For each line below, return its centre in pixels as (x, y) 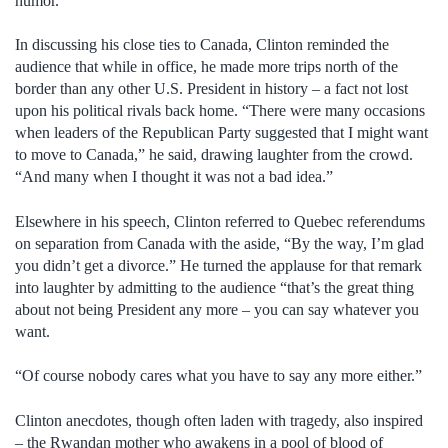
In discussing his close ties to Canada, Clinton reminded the (202, 45)
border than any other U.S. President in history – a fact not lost (211, 89)
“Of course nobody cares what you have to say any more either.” (218, 376)
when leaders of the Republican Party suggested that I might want (221, 133)
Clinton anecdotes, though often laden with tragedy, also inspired (219, 420)
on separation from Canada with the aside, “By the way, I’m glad (219, 243)
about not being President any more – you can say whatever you (217, 309)
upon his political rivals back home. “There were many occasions (220, 111)
